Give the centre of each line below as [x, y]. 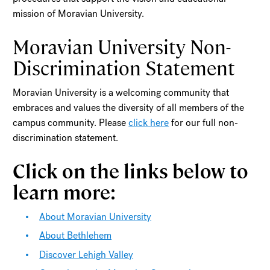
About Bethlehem [76, 236]
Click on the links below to [131, 170]
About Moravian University [96, 217]
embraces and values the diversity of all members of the [129, 108]
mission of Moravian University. [81, 14]
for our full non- [204, 123]
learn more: [69, 191]
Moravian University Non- [122, 46]
